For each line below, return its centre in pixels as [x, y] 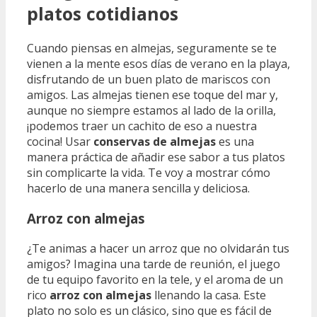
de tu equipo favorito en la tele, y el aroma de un [155, 279]
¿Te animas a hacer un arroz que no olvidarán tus [158, 248]
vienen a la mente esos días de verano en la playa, [158, 64]
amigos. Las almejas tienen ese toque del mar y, [152, 95]
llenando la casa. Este [209, 295]
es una [235, 142]
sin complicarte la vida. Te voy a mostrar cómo [149, 173]
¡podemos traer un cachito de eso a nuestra [142, 126]
